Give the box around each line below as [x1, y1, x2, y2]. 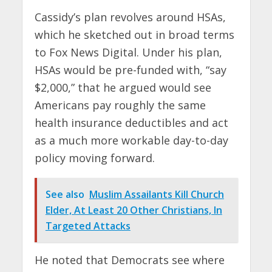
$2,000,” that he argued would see [34, 80, 211, 95]
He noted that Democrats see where [34, 252, 225, 267]
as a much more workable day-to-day [34, 132, 228, 148]
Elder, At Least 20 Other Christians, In [45, 203, 222, 217]
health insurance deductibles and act [34, 115, 228, 130]
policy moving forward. [34, 150, 155, 165]
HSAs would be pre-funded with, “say [34, 62, 226, 77]
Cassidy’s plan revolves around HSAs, [34, 9, 226, 24]
